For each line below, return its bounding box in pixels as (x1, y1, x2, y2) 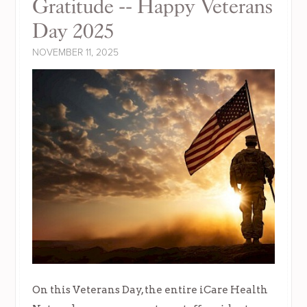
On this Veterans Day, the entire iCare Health (32, 282, 269, 296)
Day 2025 (32, 19, 114, 44)
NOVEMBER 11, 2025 (32, 47, 119, 59)
